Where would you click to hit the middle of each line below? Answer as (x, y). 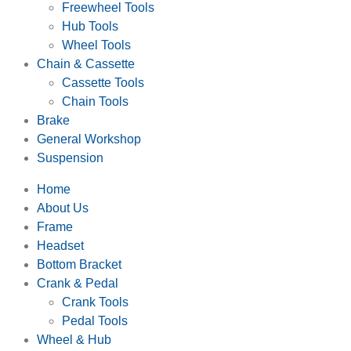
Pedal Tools (95, 320)
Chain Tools (95, 101)
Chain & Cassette (86, 63)
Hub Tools (90, 26)
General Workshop (89, 139)
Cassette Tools (103, 82)
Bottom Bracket (79, 264)
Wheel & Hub (74, 339)
